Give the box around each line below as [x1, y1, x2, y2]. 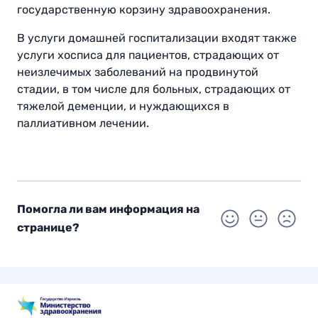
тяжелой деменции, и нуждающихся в [17, 99, 229, 114]
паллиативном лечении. [17, 116, 149, 131]
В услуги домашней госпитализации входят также [17, 31, 297, 45]
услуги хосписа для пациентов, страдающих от [17, 48, 279, 62]
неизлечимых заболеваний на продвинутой [17, 65, 258, 79]
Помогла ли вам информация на [17, 202, 199, 216]
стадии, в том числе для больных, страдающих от [17, 82, 290, 97]
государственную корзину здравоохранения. [17, 3, 270, 17]
